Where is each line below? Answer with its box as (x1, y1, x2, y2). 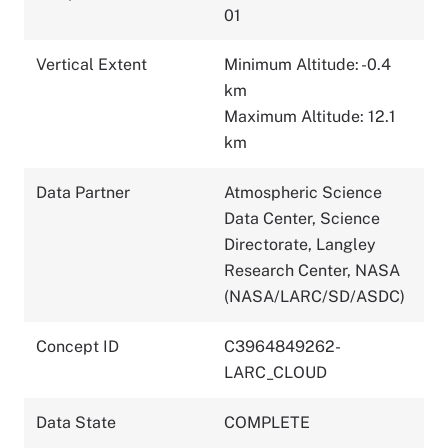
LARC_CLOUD (224, 362, 327, 382)
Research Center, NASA (224, 260, 400, 280)
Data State (36, 412, 116, 432)
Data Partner (36, 182, 130, 202)
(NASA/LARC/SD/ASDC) (224, 286, 405, 306)
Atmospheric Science (224, 182, 382, 202)
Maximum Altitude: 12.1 (224, 106, 396, 126)
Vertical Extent (36, 54, 147, 74)
